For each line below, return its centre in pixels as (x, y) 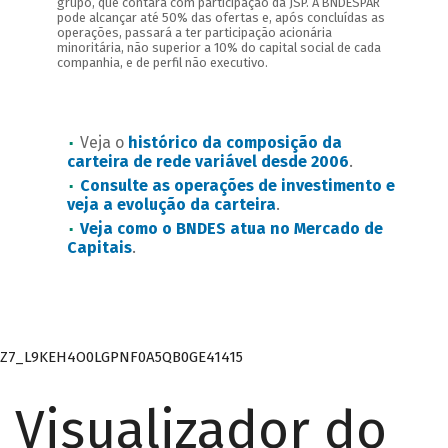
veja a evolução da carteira (171, 205)
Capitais (99, 248)
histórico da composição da (234, 143)
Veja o (103, 143)
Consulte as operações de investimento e (237, 186)
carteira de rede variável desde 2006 (207, 162)
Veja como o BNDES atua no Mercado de (231, 229)
